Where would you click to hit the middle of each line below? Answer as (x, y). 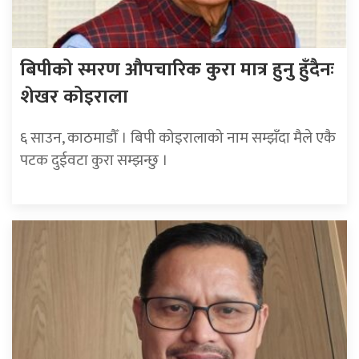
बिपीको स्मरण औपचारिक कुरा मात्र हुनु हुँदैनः (177, 70)
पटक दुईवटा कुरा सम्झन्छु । (94, 161)
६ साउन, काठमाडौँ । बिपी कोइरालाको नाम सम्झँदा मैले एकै (178, 138)
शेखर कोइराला (74, 97)
